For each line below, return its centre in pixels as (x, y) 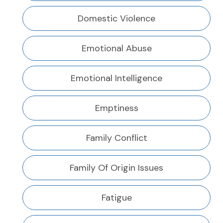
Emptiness (116, 108)
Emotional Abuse (116, 49)
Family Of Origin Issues (116, 168)
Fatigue (116, 198)
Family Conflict (116, 138)
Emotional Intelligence (116, 78)
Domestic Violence (116, 19)
